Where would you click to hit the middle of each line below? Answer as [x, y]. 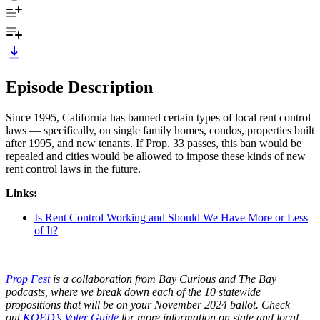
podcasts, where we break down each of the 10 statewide [133, 291]
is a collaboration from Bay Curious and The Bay [163, 279]
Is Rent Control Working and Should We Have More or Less [171, 217]
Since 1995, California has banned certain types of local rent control [158, 117]
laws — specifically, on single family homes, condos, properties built [160, 130]
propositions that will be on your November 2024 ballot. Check [148, 304]
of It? [46, 230]
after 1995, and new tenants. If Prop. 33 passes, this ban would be [154, 143]
